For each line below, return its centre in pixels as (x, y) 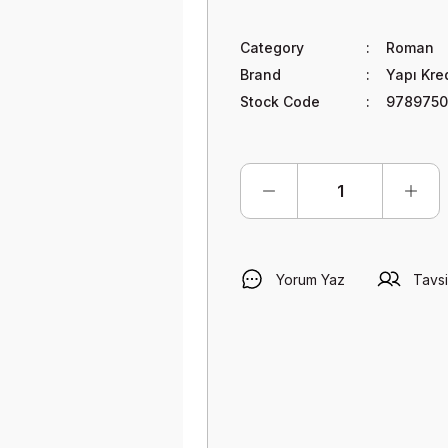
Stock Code (280, 101)
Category (272, 47)
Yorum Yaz (310, 279)
